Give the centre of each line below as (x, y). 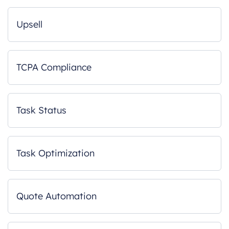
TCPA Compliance (54, 67)
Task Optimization (55, 153)
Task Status (41, 110)
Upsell (29, 24)
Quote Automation (56, 196)
